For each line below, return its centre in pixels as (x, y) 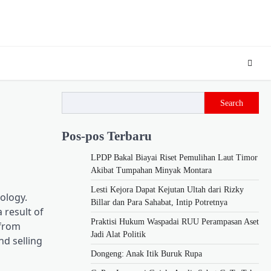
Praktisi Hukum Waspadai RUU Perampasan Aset (175, 221)
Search (232, 103)
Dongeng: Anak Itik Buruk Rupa (146, 253)
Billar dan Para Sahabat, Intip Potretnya (159, 202)
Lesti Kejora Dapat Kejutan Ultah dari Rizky (167, 189)
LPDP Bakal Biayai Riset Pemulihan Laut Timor (174, 157)
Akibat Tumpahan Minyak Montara (151, 170)
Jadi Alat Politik (118, 234)
